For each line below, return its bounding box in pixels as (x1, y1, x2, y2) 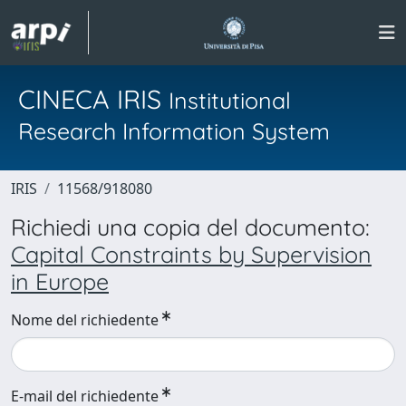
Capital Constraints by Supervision (11, 240, 372, 268)
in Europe (11, 267, 109, 295)
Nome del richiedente (11, 310, 159, 330)
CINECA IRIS (18, 82, 169, 115)
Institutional (169, 86, 291, 114)
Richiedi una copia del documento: (11, 213, 370, 241)
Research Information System (18, 117, 330, 145)
